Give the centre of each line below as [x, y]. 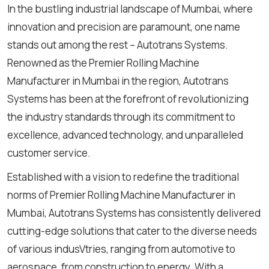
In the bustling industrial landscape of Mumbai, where [130, 8]
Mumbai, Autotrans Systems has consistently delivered [134, 213]
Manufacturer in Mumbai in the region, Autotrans [118, 80]
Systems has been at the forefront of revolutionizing [128, 98]
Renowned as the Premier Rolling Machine [103, 62]
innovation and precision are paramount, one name [124, 26]
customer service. [49, 153]
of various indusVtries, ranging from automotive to [121, 249]
